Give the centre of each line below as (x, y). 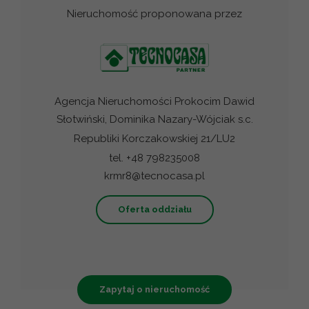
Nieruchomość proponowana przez (154, 14)
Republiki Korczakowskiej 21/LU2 (154, 139)
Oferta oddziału (154, 210)
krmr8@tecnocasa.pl (154, 176)
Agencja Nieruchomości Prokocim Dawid (154, 102)
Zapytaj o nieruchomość (154, 290)
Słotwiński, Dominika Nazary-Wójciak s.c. (154, 120)
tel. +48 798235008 (154, 158)
